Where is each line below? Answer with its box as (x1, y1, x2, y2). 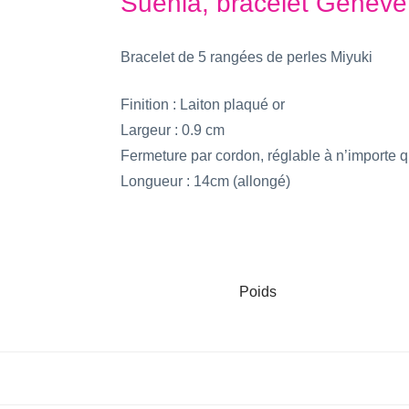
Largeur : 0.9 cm (121, 122, 225, 138)
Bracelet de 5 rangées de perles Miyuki (121, 49, 372, 65)
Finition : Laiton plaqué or (121, 97, 285, 112)
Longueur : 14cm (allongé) (121, 173, 290, 189)
